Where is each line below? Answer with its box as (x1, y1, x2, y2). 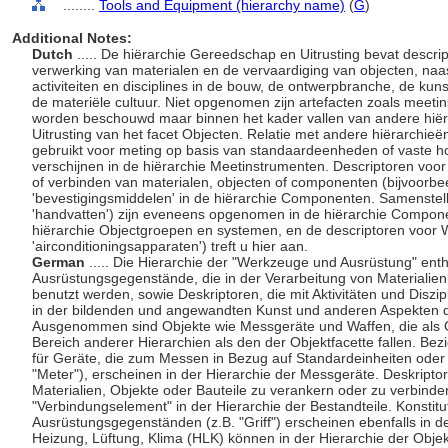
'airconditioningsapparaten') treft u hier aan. (32, 238, 312, 254)
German (32, 254, 89, 270)
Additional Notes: (12, 30, 132, 46)
